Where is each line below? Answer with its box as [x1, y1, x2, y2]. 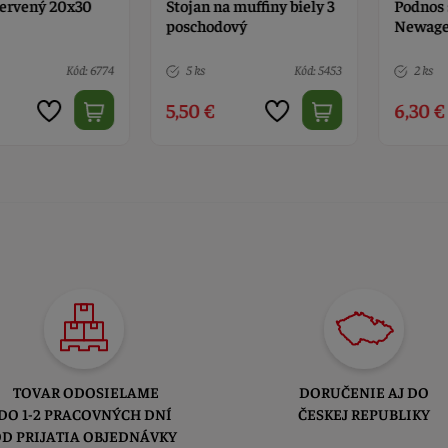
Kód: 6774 [40, 61, 89, 79]
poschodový [140, 15, 222, 36]
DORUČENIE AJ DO [299, 382, 429, 402]
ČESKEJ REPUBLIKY [298, 404, 430, 424]
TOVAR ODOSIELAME [6, 382, 162, 402]
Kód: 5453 [268, 61, 317, 79]
